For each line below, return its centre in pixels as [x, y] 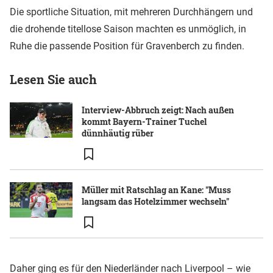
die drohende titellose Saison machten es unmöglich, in [128, 29]
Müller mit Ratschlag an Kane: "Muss [156, 190]
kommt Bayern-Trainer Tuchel [144, 122]
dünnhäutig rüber [118, 133]
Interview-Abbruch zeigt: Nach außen [158, 110]
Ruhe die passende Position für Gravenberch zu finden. [127, 46]
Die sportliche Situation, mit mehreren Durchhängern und [131, 12]
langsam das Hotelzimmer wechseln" [155, 202]
